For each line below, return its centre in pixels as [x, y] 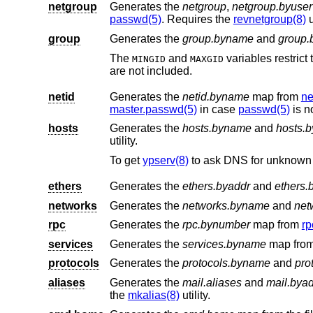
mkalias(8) [153, 296]
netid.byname [216, 96]
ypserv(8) [165, 160]
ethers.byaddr [216, 187]
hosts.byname [217, 129]
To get [126, 160]
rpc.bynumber [216, 225]
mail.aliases [212, 283]
